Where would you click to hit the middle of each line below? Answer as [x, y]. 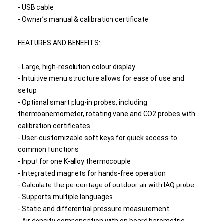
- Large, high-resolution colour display [76, 67]
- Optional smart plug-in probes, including [82, 102]
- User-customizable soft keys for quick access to [97, 138]
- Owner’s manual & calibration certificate [83, 19]
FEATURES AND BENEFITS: [59, 43]
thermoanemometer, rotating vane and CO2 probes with [106, 114]
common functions [48, 149]
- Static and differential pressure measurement [93, 209]
